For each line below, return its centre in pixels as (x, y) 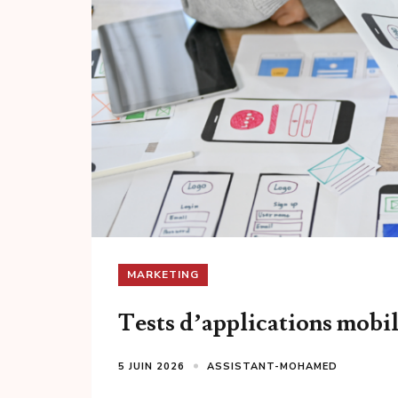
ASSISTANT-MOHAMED (272, 366)
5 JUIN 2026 (151, 366)
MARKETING (163, 274)
